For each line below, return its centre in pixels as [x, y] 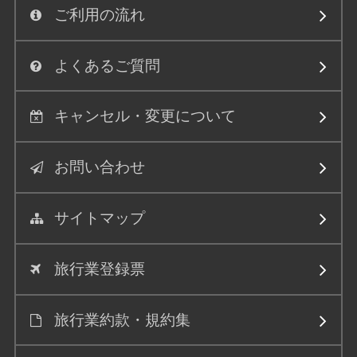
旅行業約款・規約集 [122, 320]
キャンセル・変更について [145, 116]
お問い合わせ [99, 167]
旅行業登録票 [99, 269]
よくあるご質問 [107, 65]
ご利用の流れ [99, 14]
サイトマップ [99, 218]
